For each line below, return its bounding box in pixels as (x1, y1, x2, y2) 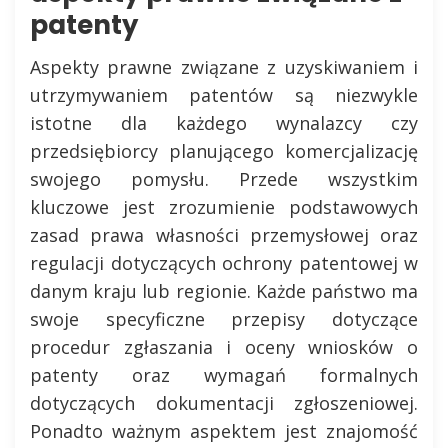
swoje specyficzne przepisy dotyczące (30, 307, 418, 331)
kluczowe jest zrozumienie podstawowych (30, 195, 418, 219)
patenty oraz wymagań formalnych (30, 363, 418, 387)
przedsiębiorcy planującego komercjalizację (30, 139, 418, 163)
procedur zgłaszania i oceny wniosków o (30, 335, 418, 359)
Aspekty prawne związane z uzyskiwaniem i (30, 55, 418, 79)
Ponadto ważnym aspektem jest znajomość (30, 419, 418, 443)
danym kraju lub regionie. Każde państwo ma (30, 279, 418, 303)
